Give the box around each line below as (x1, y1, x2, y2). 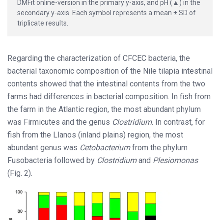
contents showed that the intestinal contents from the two (7, 79, 205, 88)
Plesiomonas (153, 155, 198, 165)
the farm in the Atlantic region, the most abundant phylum (7, 104, 201, 114)
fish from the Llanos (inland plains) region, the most (7, 130, 183, 139)
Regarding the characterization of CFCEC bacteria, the (7, 53, 190, 63)
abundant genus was (7, 142, 78, 152)
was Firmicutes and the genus (7, 117, 112, 127)
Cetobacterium (78, 142, 130, 152)
